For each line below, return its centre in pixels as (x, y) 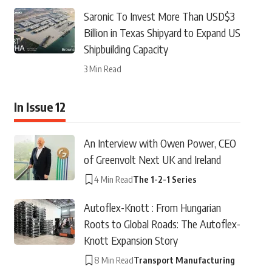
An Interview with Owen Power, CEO (160, 143)
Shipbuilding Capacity (126, 49)
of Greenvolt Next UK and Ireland (152, 159)
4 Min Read (113, 179)
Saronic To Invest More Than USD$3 (159, 16)
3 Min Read (102, 69)
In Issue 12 (39, 107)
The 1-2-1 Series (165, 179)
